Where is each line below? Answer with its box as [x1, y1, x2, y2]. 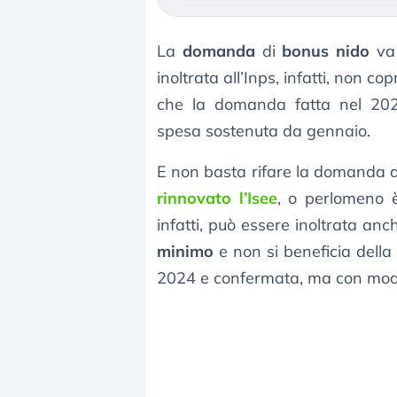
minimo [157, 241, 214, 262]
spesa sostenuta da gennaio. [157, 121, 370, 142]
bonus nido [282, 41, 370, 62]
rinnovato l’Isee [157, 188, 277, 209]
